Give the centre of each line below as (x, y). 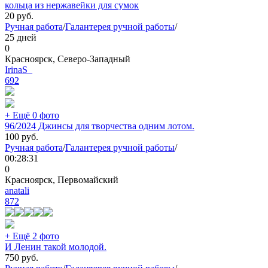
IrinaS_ (19, 70)
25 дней (21, 38)
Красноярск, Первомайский (62, 180)
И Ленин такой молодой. (56, 247)
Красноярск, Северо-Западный (68, 59)
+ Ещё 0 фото (32, 115)
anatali (17, 191)
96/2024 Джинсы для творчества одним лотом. (100, 126)
